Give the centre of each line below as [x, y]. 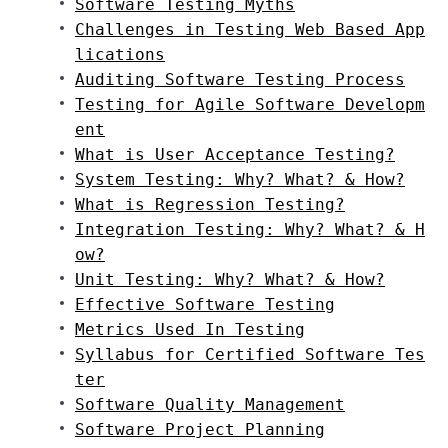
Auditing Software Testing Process [240, 79]
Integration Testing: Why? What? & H [250, 229]
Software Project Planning [200, 429]
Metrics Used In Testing [190, 329]
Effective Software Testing [205, 304]
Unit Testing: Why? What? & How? [230, 279]
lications [120, 54]
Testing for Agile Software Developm [250, 104]
